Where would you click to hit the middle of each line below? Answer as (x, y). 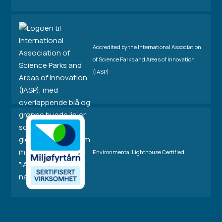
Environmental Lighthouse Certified (138, 152)
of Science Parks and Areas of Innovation (143, 59)
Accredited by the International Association (147, 47)
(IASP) (101, 71)
